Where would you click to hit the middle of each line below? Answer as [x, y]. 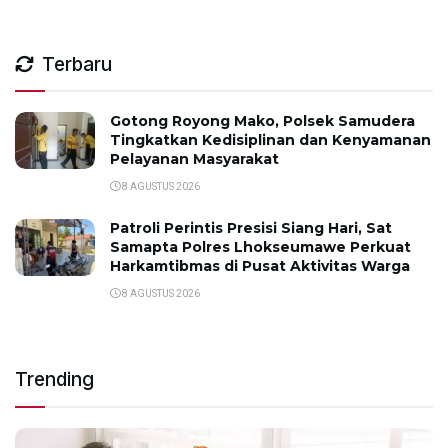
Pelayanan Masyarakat [194, 159]
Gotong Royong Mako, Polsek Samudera [262, 121]
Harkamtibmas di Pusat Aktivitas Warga [260, 266]
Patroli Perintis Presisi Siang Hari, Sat [251, 228]
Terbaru [77, 64]
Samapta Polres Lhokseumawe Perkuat [260, 247]
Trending [54, 379]
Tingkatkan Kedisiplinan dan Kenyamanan [270, 140]
